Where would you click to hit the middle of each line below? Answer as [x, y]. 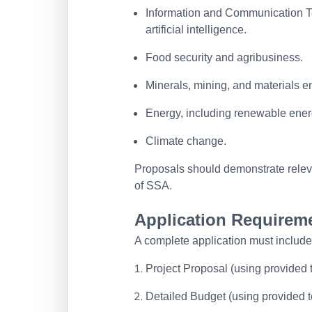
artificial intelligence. [196, 30]
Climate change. [186, 141]
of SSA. [153, 186]
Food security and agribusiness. [224, 57]
